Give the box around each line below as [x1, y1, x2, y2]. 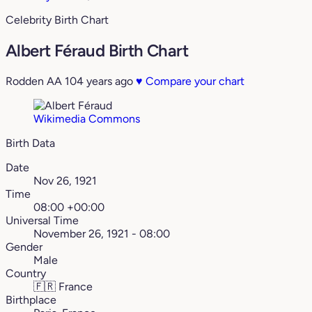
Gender [6, 240, 42, 254]
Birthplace [6, 293, 56, 307]
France [56, 280, 93, 294]
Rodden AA [6, 75, 62, 88]
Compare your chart [143, 75, 244, 88]
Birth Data [6, 136, 55, 150]
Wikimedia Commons [33, 112, 140, 126]
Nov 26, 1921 [33, 174, 97, 188]
